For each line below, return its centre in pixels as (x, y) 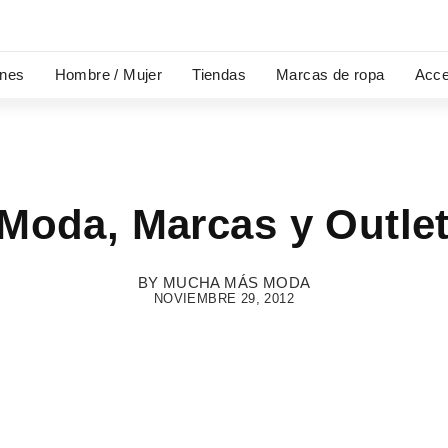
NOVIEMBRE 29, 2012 (224, 298)
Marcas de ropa (330, 74)
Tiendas (219, 74)
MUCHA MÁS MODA (234, 282)
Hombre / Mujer (108, 74)
